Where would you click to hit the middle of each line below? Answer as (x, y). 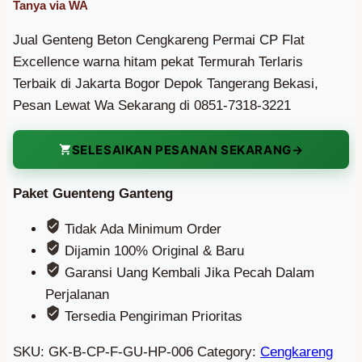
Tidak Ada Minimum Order (141, 229)
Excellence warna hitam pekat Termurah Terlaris (158, 62)
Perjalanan (77, 295)
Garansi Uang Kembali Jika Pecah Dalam (187, 273)
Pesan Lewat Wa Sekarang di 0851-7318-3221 (152, 106)
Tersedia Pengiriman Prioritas (152, 317)
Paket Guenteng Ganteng (93, 194)
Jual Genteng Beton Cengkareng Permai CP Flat (159, 40)
